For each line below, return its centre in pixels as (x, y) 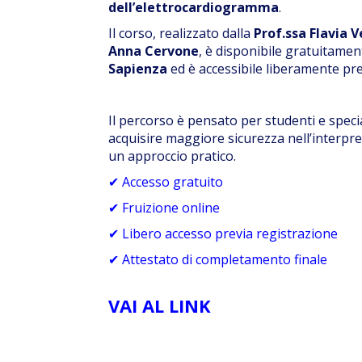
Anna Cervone (154, 51)
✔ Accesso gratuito (166, 181)
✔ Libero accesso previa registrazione (223, 233)
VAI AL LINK (160, 305)
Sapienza (138, 68)
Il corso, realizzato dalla (181, 33)
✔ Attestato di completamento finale (218, 259)
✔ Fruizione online (164, 207)
